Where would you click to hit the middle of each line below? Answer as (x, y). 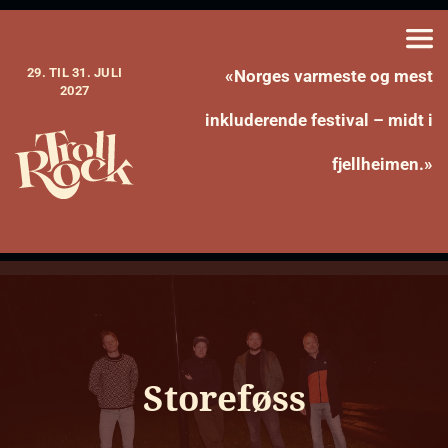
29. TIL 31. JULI (75, 72)
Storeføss (224, 398)
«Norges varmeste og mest (328, 75)
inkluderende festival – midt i (318, 119)
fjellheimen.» (382, 163)
